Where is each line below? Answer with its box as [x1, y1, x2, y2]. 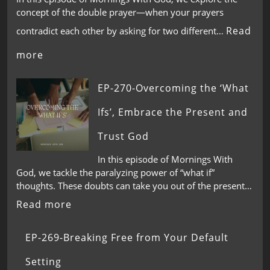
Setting [25, 255, 61, 268]
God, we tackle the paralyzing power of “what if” [16, 166, 215, 178]
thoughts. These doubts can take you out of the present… [16, 180, 252, 192]
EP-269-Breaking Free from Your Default [25, 231, 228, 244]
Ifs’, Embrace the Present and [98, 105, 248, 119]
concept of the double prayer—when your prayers [16, 5, 224, 18]
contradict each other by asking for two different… [16, 24, 226, 37]
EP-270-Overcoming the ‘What [98, 81, 249, 95]
